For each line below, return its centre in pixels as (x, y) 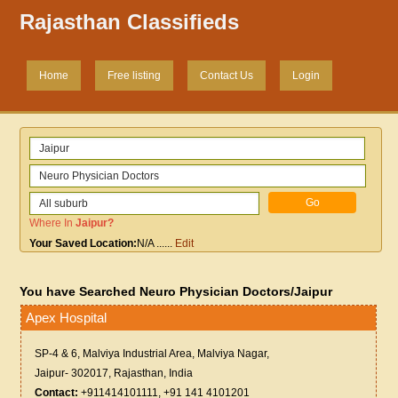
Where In (53, 223)
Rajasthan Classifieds (130, 22)
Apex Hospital (67, 318)
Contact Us (227, 76)
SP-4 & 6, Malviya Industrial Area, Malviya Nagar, (152, 354)
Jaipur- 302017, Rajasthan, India (114, 374)
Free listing (135, 76)
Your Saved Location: (84, 244)
